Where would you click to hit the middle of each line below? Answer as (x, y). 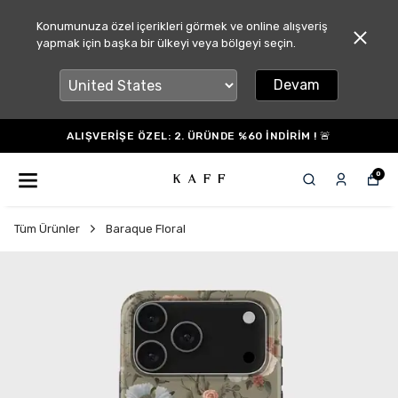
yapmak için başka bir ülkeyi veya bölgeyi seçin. (166, 43)
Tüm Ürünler (47, 229)
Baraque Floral (146, 229)
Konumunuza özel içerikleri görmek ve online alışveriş (182, 26)
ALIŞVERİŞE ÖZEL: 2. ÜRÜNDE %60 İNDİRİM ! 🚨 (199, 136)
